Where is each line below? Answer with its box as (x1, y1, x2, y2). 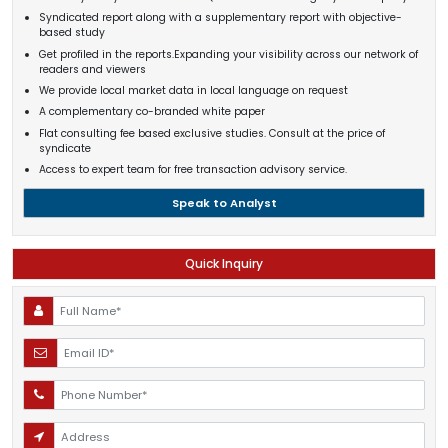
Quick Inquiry (185, 255, 263, 273)
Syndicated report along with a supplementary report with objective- (38, 10, 402, 26)
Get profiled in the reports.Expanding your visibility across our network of (38, 46, 418, 62)
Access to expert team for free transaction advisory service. (38, 162, 347, 178)
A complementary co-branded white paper (38, 104, 265, 120)
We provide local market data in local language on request (38, 83, 348, 99)
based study (38, 25, 105, 41)
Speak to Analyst (171, 194, 277, 211)
